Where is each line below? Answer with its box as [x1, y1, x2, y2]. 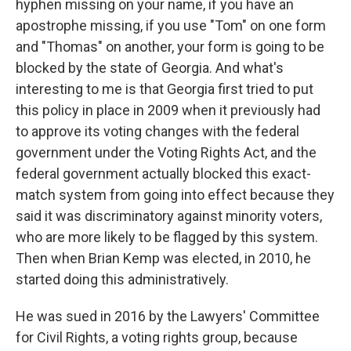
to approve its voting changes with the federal [16, 123, 299, 140]
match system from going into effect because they [16, 186, 335, 204]
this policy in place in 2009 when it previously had [16, 102, 320, 119]
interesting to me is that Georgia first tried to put [16, 81, 313, 98]
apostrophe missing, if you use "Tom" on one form [16, 17, 326, 34]
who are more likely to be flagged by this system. [16, 229, 318, 246]
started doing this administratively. [16, 271, 229, 288]
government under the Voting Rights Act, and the [16, 144, 317, 161]
